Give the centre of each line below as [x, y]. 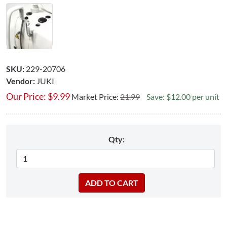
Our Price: [26, 96]
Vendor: [21, 81]
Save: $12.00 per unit [183, 96]
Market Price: [96, 96]
